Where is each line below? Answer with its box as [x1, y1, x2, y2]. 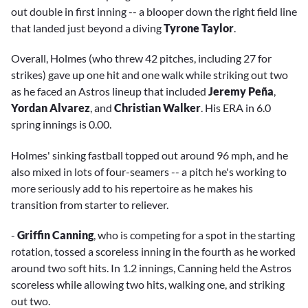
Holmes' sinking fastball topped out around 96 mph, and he [11, 148, 288, 162]
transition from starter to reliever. [11, 197, 168, 211]
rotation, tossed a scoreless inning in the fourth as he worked [11, 244, 296, 258]
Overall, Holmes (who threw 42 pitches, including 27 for [11, 52, 272, 65]
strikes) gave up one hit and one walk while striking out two [11, 68, 288, 82]
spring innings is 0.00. [11, 118, 111, 131]
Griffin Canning [17, 228, 93, 241]
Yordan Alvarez [11, 101, 90, 115]
